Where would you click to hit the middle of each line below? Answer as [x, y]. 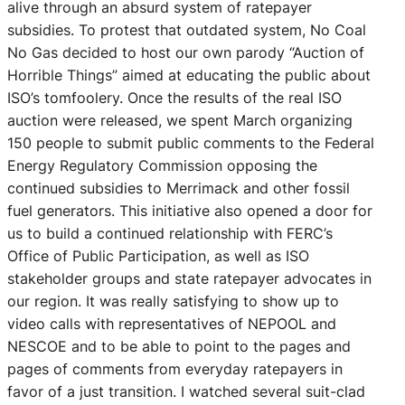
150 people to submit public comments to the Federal [191, 143]
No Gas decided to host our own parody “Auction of [186, 53]
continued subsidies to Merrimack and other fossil [179, 188]
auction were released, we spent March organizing [180, 121]
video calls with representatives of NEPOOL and [172, 324]
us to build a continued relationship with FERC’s [170, 234]
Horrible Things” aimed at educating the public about [189, 75]
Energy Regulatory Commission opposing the [162, 166]
